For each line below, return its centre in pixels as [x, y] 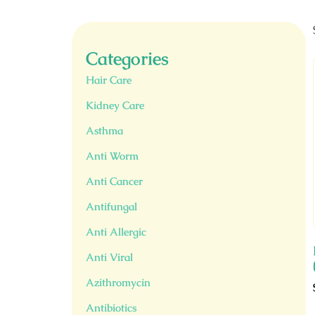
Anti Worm [112, 156]
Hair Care [109, 80]
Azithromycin [118, 282]
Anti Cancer [114, 181]
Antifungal [111, 206]
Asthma [104, 130]
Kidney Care [115, 105]
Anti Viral [109, 257]
